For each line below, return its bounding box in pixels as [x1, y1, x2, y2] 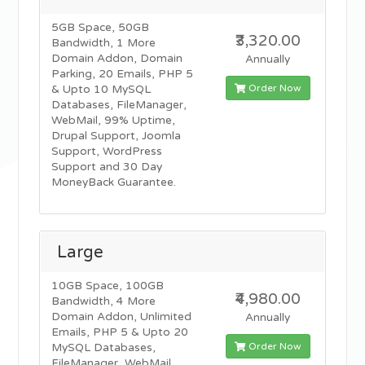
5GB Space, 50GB [51, 21, 150, 34]
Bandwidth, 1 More [51, 37, 156, 50]
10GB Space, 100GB [51, 279, 165, 292]
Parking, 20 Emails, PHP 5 [51, 68, 194, 81]
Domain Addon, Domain [51, 52, 183, 65]
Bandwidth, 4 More [51, 295, 156, 308]
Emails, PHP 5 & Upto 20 [51, 326, 189, 339]
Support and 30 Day [51, 161, 163, 174]
